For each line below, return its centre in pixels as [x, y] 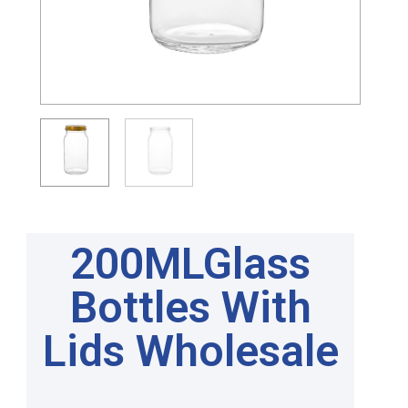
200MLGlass [190, 264]
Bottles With [190, 308]
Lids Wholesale [190, 352]
